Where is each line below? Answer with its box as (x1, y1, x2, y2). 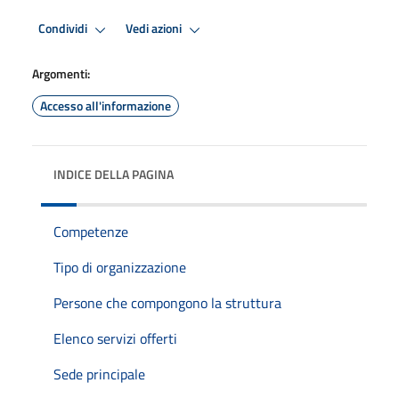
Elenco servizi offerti (53, 327, 177, 349)
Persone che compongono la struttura (53, 291, 281, 313)
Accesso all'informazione (40, 95, 171, 115)
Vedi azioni (126, 19, 184, 39)
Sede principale (53, 362, 145, 385)
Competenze (53, 220, 128, 242)
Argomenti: (32, 63, 90, 83)
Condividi (38, 19, 90, 39)
